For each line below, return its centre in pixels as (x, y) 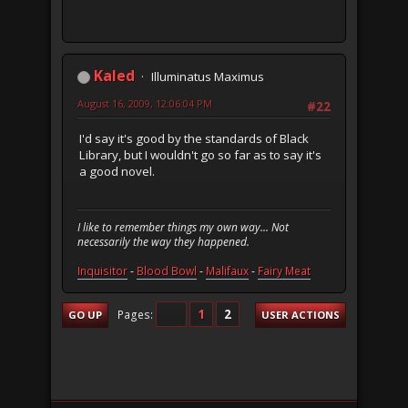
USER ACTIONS (301, 315)
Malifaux (227, 271)
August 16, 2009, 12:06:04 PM (145, 104)
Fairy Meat (284, 271)
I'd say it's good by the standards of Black (194, 138)
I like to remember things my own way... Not (183, 228)
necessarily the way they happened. (163, 242)
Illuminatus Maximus (208, 77)
